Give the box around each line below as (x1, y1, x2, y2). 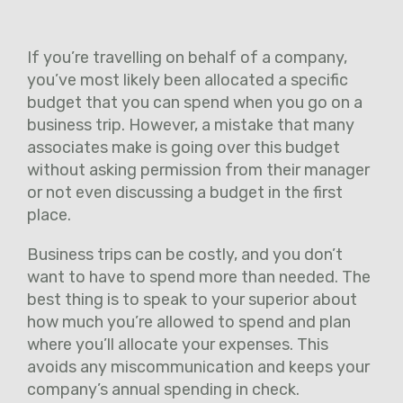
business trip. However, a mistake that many (27, 114, 354, 135)
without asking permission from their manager (27, 159, 370, 180)
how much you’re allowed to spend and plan (27, 311, 351, 332)
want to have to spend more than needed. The (27, 266, 371, 287)
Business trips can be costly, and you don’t (27, 244, 343, 264)
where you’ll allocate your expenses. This (27, 334, 328, 354)
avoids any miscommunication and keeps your (27, 356, 370, 377)
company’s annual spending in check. (27, 379, 303, 399)
